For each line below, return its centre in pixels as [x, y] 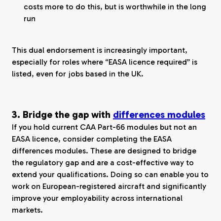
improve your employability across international [97, 198]
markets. [27, 210]
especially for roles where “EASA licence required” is [105, 62]
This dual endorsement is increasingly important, [100, 50]
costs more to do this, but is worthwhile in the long [115, 7]
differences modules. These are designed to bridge [104, 151]
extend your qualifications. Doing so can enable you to [110, 174]
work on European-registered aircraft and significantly [109, 186]
